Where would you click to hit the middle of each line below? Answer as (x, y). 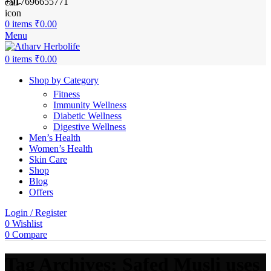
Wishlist (27, 224)
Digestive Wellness (90, 127)
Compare (30, 234)
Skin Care (48, 159)
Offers (41, 192)
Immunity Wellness (90, 105)
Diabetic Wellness (87, 116)
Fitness (67, 94)
